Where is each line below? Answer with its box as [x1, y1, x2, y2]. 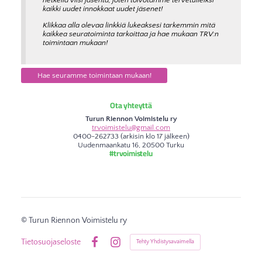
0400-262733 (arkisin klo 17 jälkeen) [73, 132, 189, 140]
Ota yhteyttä [110, 98, 152, 113]
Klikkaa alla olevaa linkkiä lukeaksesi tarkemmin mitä [42, 21, 215, 30]
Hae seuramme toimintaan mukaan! [37, 71, 151, 80]
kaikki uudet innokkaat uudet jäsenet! [42, 5, 164, 13]
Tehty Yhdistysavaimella [136, 238, 194, 245]
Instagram [109, 246, 144, 256]
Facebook [88, 246, 123, 256]
